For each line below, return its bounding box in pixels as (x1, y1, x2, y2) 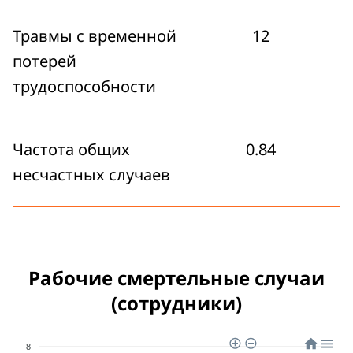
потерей (13, 50, 76, 72)
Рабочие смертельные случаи (28, 265, 325, 291)
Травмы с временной (13, 25, 176, 46)
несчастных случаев (13, 164, 170, 185)
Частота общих (13, 139, 130, 160)
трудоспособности (13, 76, 156, 97)
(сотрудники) (111, 290, 242, 316)
